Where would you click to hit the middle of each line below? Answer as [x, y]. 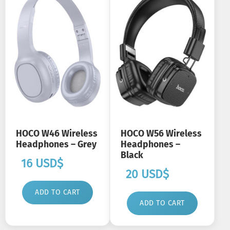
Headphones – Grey [56, 145]
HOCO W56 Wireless [161, 134]
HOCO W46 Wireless [57, 134]
